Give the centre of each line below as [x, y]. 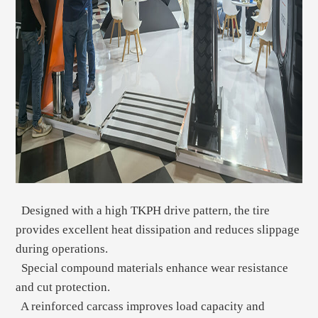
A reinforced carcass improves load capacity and [141, 307]
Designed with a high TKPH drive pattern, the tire [143, 211]
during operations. [62, 249]
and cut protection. [63, 287]
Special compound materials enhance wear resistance [152, 268]
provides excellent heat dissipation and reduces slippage [158, 230]
